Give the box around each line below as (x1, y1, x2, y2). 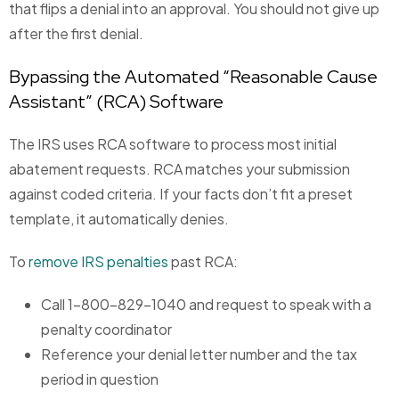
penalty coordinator (41, 320, 172, 339)
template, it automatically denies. (9, 209, 229, 229)
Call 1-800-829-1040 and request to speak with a (41, 295, 371, 314)
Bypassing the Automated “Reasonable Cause (9, 65, 378, 89)
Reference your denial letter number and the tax (41, 345, 357, 364)
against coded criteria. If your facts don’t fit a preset (9, 184, 353, 204)
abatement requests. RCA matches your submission (9, 159, 350, 179)
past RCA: (168, 252, 238, 272)
